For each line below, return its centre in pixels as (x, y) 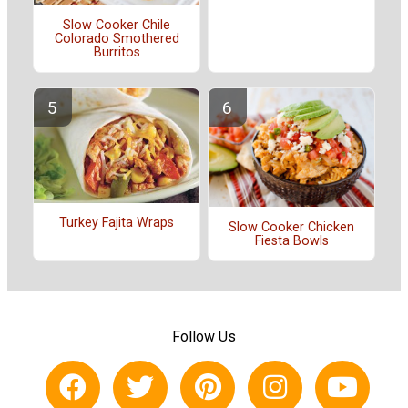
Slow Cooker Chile (117, 25)
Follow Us (204, 337)
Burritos (117, 52)
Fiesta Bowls (291, 240)
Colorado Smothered (117, 38)
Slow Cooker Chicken (291, 227)
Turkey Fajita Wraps (117, 222)
